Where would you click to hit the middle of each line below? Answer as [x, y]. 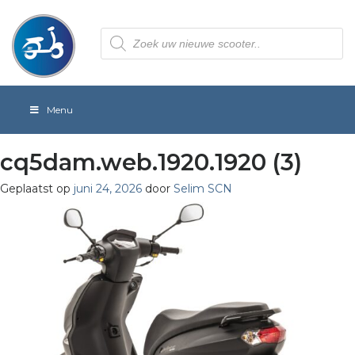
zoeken [120, 44]
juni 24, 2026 [108, 189]
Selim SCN [203, 189]
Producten [130, 32]
